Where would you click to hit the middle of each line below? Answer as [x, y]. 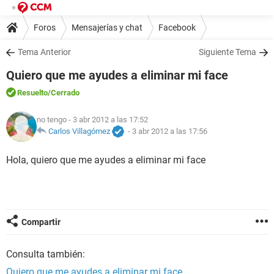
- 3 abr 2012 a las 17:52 [107, 120]
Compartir [41, 222]
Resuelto [32, 93]
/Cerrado [64, 93]
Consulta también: [46, 254]
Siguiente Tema [228, 52]
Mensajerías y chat [107, 27]
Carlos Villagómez [79, 131]
